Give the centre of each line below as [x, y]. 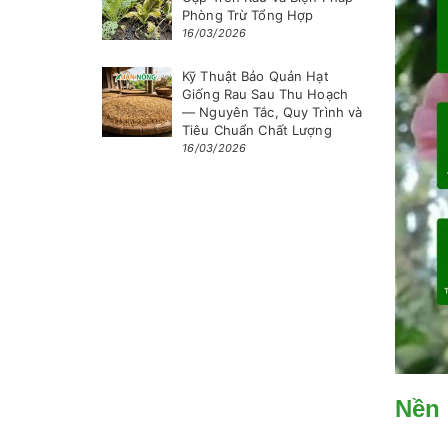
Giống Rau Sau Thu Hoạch [265, 94]
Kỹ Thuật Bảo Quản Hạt [255, 76]
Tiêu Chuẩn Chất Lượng [257, 130]
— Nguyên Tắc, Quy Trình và [272, 112]
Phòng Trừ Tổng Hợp [248, 15]
